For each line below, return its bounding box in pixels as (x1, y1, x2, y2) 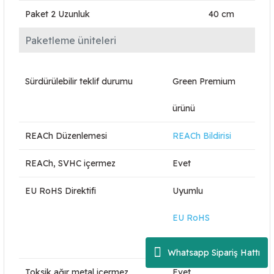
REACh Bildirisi (172, 130, 231, 141)
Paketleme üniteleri (25, 34, 116, 46)
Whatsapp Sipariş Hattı (168, 246, 260, 258)
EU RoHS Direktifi (25, 185, 96, 196)
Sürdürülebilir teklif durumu (25, 76, 133, 87)
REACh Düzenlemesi (25, 130, 107, 141)
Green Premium (172, 76, 235, 87)
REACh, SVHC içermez (25, 158, 116, 169)
